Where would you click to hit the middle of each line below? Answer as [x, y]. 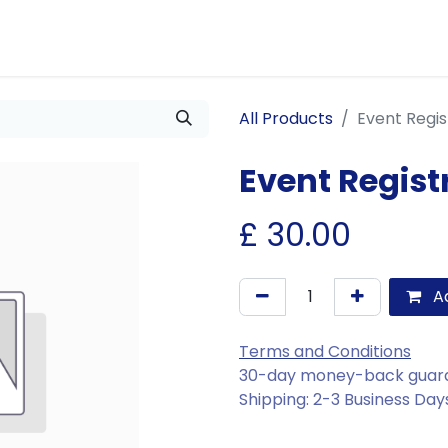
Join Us [64, 37]
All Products [286, 118]
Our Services [165, 37]
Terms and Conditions [325, 351]
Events [283, 37]
